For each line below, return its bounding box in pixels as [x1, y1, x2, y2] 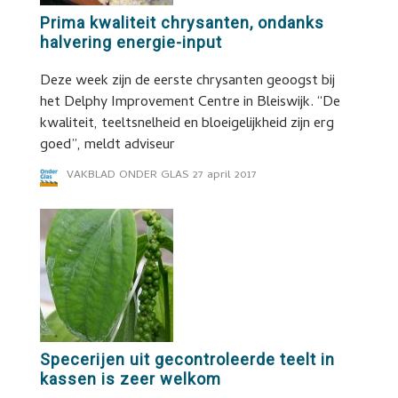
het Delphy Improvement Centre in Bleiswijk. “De [39, 92, 340, 115]
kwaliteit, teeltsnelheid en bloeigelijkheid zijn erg [39, 113, 334, 136]
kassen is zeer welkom [39, 370, 221, 388]
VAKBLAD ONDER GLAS [66, 166, 189, 185]
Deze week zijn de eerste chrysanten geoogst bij [39, 70, 335, 93]
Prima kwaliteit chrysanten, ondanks [39, 13, 324, 32]
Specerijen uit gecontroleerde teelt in [39, 350, 335, 369]
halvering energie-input [39, 33, 222, 52]
